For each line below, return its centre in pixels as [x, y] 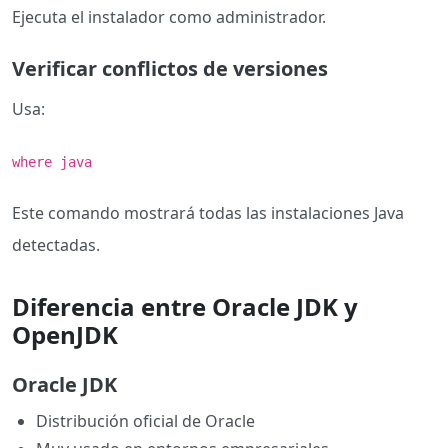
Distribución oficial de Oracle [145, 421]
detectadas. [56, 245]
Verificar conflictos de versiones [170, 69]
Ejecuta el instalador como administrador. [169, 17]
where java [52, 162]
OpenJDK [65, 335]
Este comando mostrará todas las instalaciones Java [208, 213]
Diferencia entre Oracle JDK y [185, 307]
